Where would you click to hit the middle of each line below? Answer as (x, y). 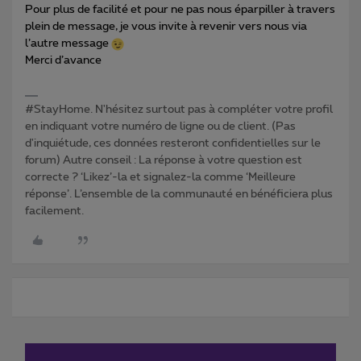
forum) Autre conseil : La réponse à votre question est (164, 161)
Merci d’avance (63, 61)
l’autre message (68, 44)
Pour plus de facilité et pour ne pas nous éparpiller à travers (180, 10)
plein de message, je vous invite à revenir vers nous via (166, 27)
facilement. (54, 212)
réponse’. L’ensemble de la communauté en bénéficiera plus (179, 195)
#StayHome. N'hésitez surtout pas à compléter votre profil (179, 110)
